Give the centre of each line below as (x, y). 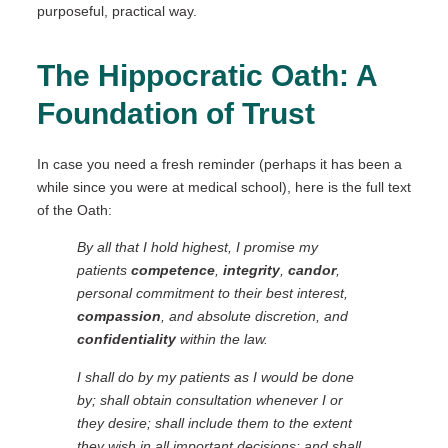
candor (311, 270)
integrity (251, 270)
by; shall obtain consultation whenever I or (209, 399)
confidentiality (126, 339)
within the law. (221, 339)
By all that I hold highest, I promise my (197, 247)
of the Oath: (74, 209)
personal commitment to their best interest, (212, 293)
